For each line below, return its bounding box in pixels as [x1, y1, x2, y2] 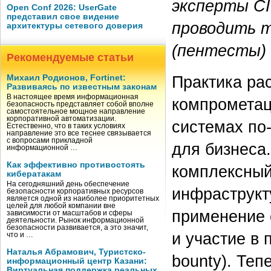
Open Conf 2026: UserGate [7, 3, 117, 12]
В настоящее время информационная [7, 93, 139, 100]
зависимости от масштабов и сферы [7, 209, 132, 217]
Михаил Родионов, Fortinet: [7, 73, 126, 82]
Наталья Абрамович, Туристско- [7, 247, 146, 256]
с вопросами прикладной [7, 137, 93, 144]
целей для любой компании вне [7, 202, 116, 209]
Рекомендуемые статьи [7, 51, 134, 64]
